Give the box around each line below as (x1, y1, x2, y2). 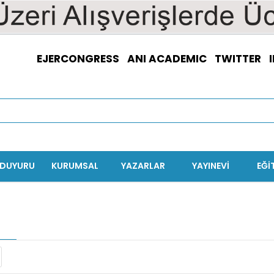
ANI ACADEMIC (127, 51, 207, 66)
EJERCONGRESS (37, 51, 119, 66)
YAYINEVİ (192, 160, 229, 172)
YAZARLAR (120, 160, 165, 172)
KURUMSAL (51, 160, 99, 172)
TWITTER (215, 51, 261, 66)
